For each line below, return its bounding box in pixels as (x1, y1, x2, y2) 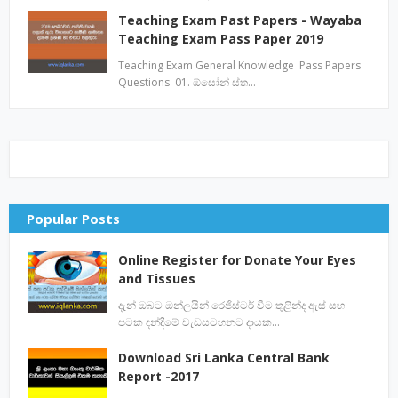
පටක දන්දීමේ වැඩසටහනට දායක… (118, 314, 280, 330)
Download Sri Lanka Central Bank (118, 349, 330, 367)
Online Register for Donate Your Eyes (118, 251, 356, 269)
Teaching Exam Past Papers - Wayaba (118, 12, 362, 29)
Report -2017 (118, 368, 199, 386)
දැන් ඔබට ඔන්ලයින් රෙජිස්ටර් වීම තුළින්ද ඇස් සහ (118, 298, 345, 314)
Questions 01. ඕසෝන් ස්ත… (118, 75, 256, 91)
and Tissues (118, 270, 195, 288)
